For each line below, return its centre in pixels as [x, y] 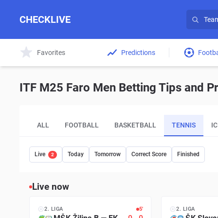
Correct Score [149, 154]
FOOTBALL [82, 125]
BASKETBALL [135, 125]
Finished [188, 154]
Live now [51, 187]
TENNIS [184, 125]
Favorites [51, 52]
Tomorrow [108, 154]
